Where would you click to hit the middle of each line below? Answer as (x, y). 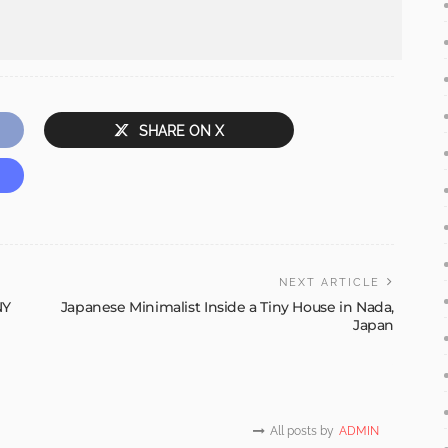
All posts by (302, 430)
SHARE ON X (181, 130)
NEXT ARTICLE (329, 282)
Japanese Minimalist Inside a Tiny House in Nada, (227, 306)
